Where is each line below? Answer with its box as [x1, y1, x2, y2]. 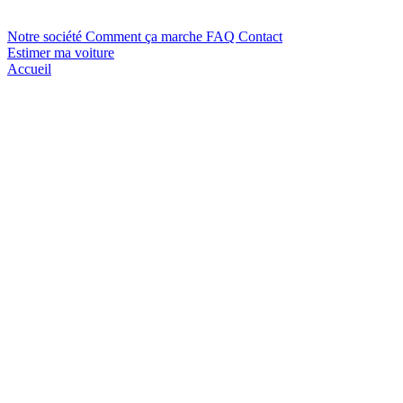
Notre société [7, 29, 85, 44]
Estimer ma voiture [7, 45, 114, 60]
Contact [238, 29, 282, 44]
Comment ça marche [85, 29, 206, 44]
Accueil [7, 61, 51, 76]
